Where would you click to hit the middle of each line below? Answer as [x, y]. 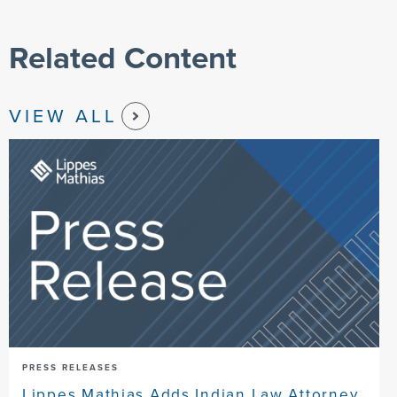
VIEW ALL [63, 116]
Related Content [123, 57]
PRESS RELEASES [70, 367]
